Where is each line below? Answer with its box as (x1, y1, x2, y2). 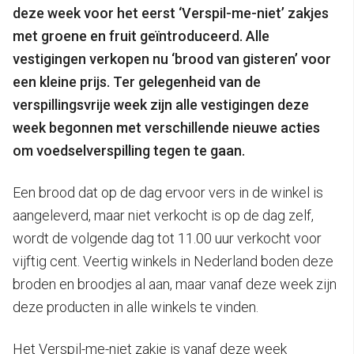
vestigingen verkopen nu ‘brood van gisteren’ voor (13, 51, 331, 68)
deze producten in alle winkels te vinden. (13, 299, 258, 316)
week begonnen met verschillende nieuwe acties (13, 119, 320, 137)
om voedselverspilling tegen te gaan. (13, 142, 245, 160)
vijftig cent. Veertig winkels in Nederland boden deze (13, 253, 333, 270)
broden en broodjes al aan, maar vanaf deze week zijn (13, 276, 337, 293)
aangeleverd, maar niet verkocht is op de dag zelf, (13, 207, 314, 224)
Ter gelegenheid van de (110, 73, 261, 91)
